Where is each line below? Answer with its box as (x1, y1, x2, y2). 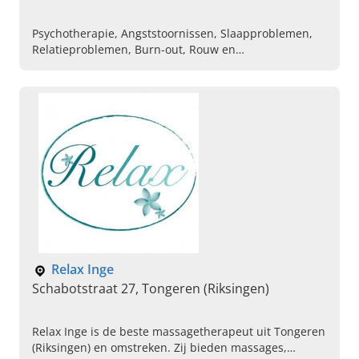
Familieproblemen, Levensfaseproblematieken (32, 74, 280, 90)
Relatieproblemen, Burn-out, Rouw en (32, 42, 236, 58)
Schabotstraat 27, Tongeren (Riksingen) (32, 280, 269, 298)
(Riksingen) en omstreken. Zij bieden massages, (32, 340, 287, 356)
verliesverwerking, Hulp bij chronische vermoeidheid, (32, 58, 319, 74)
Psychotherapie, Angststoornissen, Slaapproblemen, (32, 26, 313, 42)
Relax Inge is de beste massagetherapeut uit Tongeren (32, 324, 325, 340)
